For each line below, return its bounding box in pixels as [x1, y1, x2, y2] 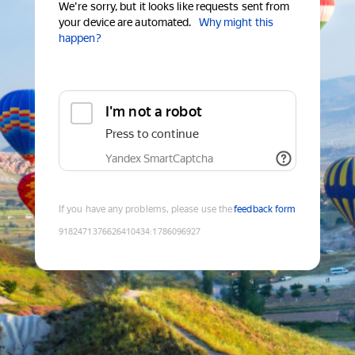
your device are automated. [59, 16, 192, 29]
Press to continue [105, 127, 199, 142]
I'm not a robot [105, 103, 202, 120]
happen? [59, 32, 101, 45]
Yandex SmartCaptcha [105, 152, 213, 166]
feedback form [234, 204, 296, 216]
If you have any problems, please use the [59, 204, 233, 216]
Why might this [198, 16, 273, 29]
